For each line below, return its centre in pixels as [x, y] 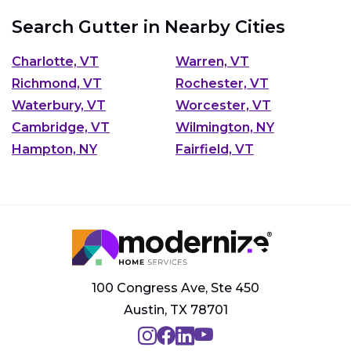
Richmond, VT [57, 84]
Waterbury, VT [59, 106]
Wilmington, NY [225, 128]
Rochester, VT [222, 84]
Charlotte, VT [55, 62]
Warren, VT [212, 62]
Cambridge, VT [61, 128]
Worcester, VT [223, 106]
